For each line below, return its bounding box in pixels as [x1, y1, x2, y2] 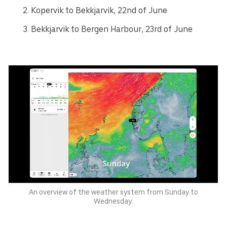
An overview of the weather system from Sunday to [29, 187, 198, 196]
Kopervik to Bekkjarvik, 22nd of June [31, 5, 168, 15]
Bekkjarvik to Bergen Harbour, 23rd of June [31, 24, 193, 34]
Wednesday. [94, 197, 133, 205]
